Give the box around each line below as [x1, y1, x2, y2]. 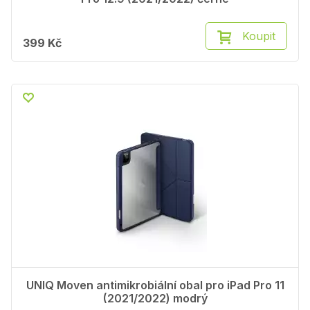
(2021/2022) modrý [102, 291, 208, 306]
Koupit [242, 29, 275, 44]
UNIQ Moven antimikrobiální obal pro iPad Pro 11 [26, 278, 284, 293]
